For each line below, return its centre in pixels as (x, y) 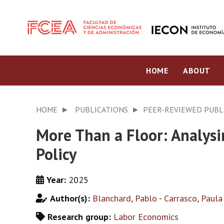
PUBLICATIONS (101, 109)
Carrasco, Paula (193, 198)
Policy (56, 154)
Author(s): (71, 198)
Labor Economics (146, 217)
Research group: (80, 217)
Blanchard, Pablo (125, 198)
